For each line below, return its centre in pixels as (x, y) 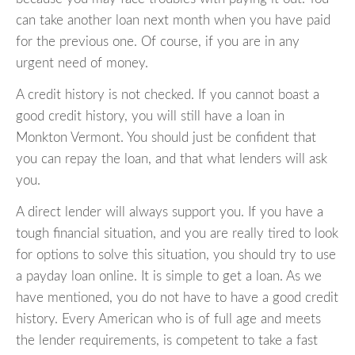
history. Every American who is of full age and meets (168, 319)
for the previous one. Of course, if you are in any (158, 42)
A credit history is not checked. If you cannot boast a (168, 95)
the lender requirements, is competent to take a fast (167, 341)
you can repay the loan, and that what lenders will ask (172, 159)
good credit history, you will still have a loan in (150, 116)
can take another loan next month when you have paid (173, 21)
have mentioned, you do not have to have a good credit (177, 298)
